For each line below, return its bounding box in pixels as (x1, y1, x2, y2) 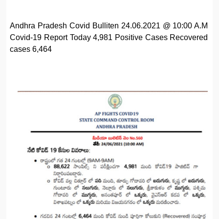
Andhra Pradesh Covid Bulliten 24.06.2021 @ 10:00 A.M (10, 21, 208, 30)
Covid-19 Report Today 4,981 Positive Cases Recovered (10, 33, 208, 42)
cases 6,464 (10, 44, 52, 53)
